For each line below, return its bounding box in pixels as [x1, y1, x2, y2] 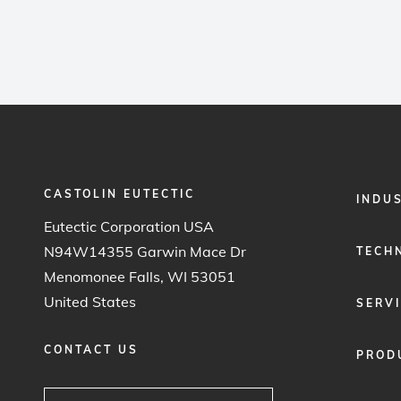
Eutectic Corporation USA [44, 218, 214, 235]
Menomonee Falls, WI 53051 [44, 268, 235, 286]
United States [44, 293, 136, 311]
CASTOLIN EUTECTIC [44, 187, 195, 200]
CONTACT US [44, 343, 139, 356]
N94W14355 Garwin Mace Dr [44, 243, 246, 260]
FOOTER [329, 187, 387, 200]
